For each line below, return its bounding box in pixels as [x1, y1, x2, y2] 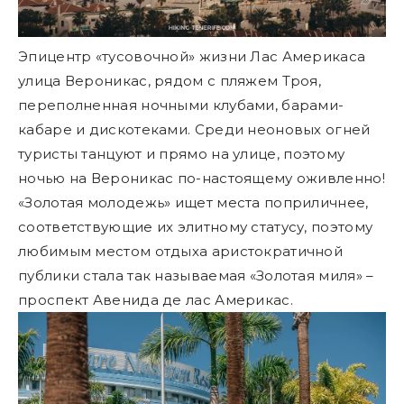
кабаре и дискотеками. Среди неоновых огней [18, 120, 371, 138]
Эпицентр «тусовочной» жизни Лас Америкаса [18, 47, 366, 65]
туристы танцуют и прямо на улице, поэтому [18, 144, 345, 162]
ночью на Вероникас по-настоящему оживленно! [18, 169, 385, 187]
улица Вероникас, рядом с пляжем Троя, [18, 71, 322, 89]
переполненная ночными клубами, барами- [18, 96, 344, 114]
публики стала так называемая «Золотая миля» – [18, 266, 374, 284]
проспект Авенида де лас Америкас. [18, 290, 293, 308]
